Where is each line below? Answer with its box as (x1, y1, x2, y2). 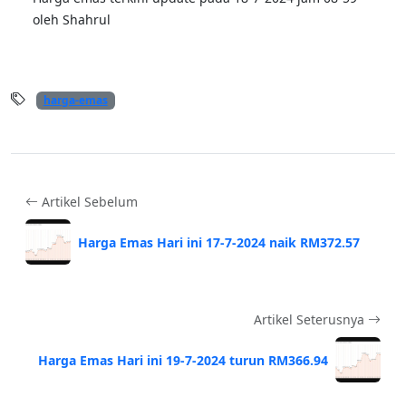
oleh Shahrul (33, 11, 111, 29)
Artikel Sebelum (38, 193, 138, 211)
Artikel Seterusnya (254, 311, 368, 329)
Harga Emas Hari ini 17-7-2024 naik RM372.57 (78, 233, 360, 251)
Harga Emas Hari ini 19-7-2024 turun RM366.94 (38, 351, 328, 369)
